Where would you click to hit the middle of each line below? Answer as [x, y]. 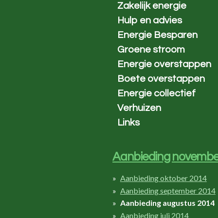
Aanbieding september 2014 [168, 190]
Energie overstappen [164, 64]
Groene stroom [151, 50]
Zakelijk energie [152, 6]
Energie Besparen [158, 35]
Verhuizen [139, 108]
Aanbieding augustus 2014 [167, 203]
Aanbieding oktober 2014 [163, 178]
